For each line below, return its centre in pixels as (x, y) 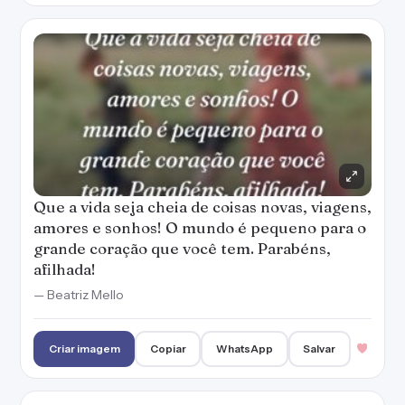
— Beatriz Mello (79, 295)
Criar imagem (84, 348)
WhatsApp (245, 348)
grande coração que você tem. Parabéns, (182, 248)
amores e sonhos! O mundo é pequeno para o (200, 227)
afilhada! (65, 269)
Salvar (320, 348)
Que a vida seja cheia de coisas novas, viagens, (202, 207)
